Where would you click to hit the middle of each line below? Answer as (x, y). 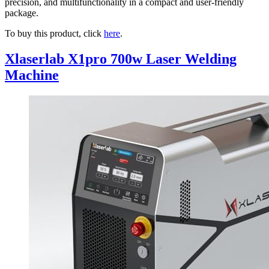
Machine (32, 75)
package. (22, 13)
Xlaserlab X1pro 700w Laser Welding (121, 59)
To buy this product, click (54, 34)
